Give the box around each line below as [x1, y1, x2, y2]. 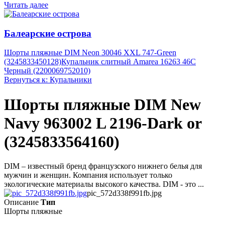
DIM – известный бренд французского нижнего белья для [4, 162, 202, 171]
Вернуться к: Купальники [4, 75, 92, 84]
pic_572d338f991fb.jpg [87, 189, 162, 198]
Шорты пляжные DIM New [4, 95, 201, 114]
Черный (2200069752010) [4, 66, 90, 75]
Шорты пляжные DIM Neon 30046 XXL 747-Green [4, 48, 176, 57]
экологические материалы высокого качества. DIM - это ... [4, 180, 204, 189]
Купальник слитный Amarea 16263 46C [61, 57, 196, 66]
